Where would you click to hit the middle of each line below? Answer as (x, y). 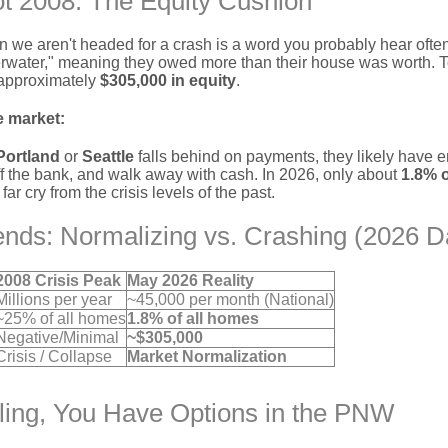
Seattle (108, 156)
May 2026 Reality (190, 280)
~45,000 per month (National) (230, 299)
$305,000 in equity (168, 80)
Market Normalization (207, 356)
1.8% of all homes (193, 318)
